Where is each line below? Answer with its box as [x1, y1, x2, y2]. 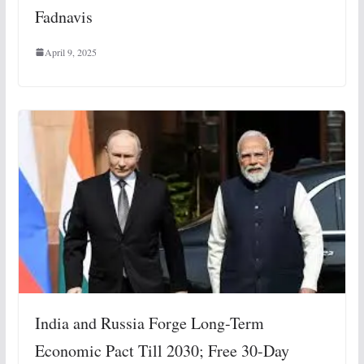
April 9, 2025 [44, 45, 97, 58]
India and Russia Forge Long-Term [34, 312, 264, 335]
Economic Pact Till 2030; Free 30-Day [34, 340, 289, 362]
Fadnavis [34, 5, 93, 28]
